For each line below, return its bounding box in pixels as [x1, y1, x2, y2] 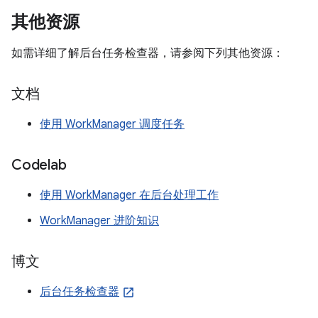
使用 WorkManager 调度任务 [40, 116, 185, 131]
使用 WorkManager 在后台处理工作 [40, 187, 219, 202]
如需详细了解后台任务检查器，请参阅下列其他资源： [11, 45, 284, 60]
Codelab [11, 155, 67, 174]
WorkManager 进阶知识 [40, 213, 159, 228]
